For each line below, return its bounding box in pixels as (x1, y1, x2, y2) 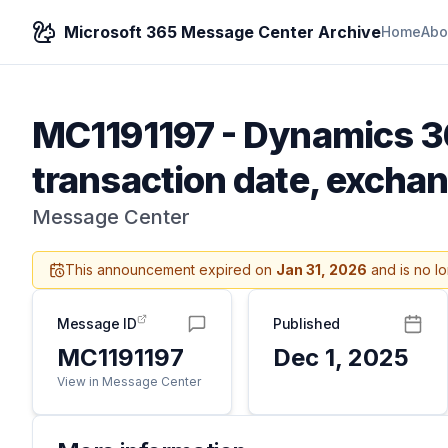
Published (273, 315, 340, 332)
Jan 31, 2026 (276, 261, 367, 278)
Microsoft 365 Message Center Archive (64, 22, 381, 42)
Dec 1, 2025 (273, 343, 409, 372)
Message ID (57, 315, 137, 332)
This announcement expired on (65, 261, 276, 278)
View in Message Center (57, 374, 201, 389)
